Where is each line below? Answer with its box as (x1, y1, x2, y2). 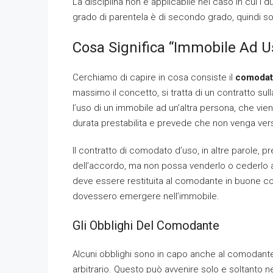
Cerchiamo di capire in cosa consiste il (73, 72, 235, 83)
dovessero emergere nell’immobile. (73, 191, 219, 202)
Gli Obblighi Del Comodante (73, 218, 219, 233)
